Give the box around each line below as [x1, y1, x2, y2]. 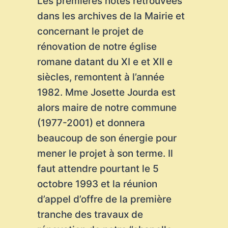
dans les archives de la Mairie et [37, 10, 185, 22]
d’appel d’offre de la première [37, 193, 172, 205]
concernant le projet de [37, 25, 144, 37]
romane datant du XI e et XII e [37, 56, 173, 68]
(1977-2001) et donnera [37, 117, 145, 129]
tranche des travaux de [37, 209, 143, 220]
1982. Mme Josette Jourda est [37, 87, 176, 98]
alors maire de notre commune [37, 102, 177, 113]
